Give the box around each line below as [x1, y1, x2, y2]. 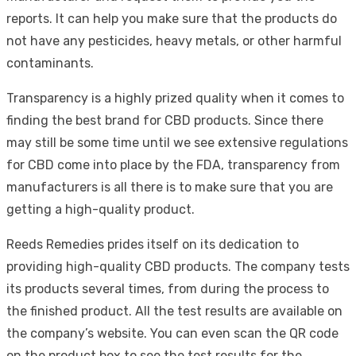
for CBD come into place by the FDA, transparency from [6, 157, 340, 172]
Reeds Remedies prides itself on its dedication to [6, 236, 299, 252]
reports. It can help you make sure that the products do [6, 10, 337, 26]
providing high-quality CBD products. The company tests [6, 258, 350, 274]
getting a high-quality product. [6, 201, 195, 217]
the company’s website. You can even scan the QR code [6, 325, 339, 341]
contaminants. [6, 55, 94, 71]
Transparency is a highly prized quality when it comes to [6, 90, 344, 106]
